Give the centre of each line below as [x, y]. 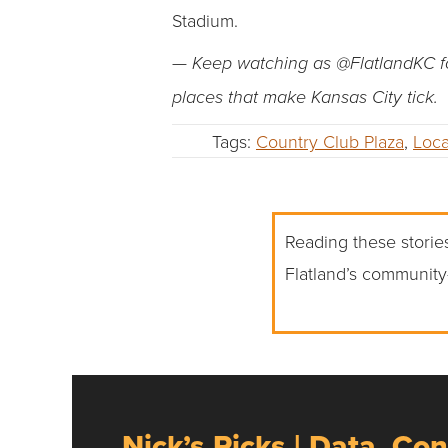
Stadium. [205, 20]
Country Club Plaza [330, 141]
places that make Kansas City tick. [305, 98]
